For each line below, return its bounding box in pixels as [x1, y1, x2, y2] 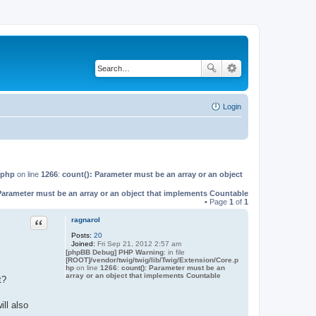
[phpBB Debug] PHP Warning [65, 248, 164, 256]
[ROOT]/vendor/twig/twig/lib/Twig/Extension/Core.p [65, 255, 238, 264]
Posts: [71, 231, 92, 239]
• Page [205, 197, 229, 206]
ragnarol [71, 215, 100, 224]
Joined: [71, 239, 95, 248]
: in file [163, 248, 185, 256]
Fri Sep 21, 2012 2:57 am [95, 239, 181, 248]
